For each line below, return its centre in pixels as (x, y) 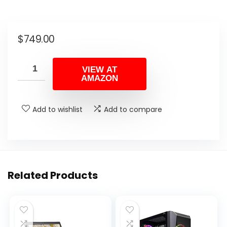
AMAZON (100, 78)
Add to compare (133, 109)
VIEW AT (100, 69)
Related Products (53, 175)
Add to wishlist (58, 109)
